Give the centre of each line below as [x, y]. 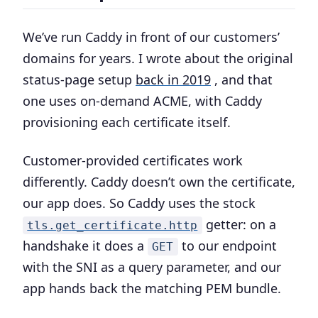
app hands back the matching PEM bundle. [152, 288]
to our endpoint [227, 246]
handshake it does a [85, 246]
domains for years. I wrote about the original [158, 58]
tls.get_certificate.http [113, 225]
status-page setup [79, 79]
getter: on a [239, 224]
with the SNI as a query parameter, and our [152, 267]
